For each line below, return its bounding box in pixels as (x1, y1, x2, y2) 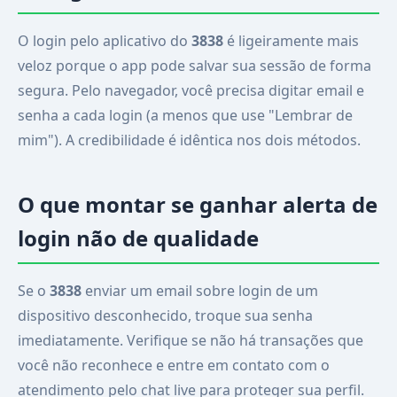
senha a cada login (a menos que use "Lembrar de (18, 105, 353, 125)
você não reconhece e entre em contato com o (18, 355, 330, 375)
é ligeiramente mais (223, 31, 359, 51)
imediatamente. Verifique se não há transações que (18, 331, 363, 350)
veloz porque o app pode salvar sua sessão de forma (18, 56, 371, 75)
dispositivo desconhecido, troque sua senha (18, 306, 313, 325)
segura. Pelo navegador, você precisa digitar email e (18, 81, 364, 100)
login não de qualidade (18, 223, 259, 253)
